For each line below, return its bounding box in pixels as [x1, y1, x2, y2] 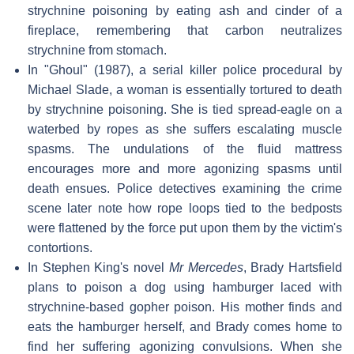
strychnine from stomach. [28, 43, 167, 57]
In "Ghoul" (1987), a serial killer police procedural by [28, 62, 342, 77]
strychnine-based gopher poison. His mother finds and [28, 299, 342, 314]
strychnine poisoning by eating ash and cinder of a [28, 3, 342, 17]
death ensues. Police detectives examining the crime [28, 181, 342, 195]
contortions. [28, 240, 92, 254]
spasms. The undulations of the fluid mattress [28, 141, 342, 156]
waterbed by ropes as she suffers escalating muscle [28, 122, 342, 136]
